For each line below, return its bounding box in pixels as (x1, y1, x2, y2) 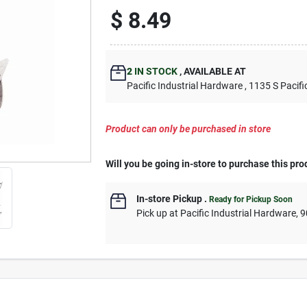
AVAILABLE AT (182, 66, 247, 77)
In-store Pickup (136, 193, 203, 204)
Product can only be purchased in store (106, 123, 271, 134)
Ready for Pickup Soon (209, 195, 293, 204)
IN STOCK (132, 66, 178, 77)
